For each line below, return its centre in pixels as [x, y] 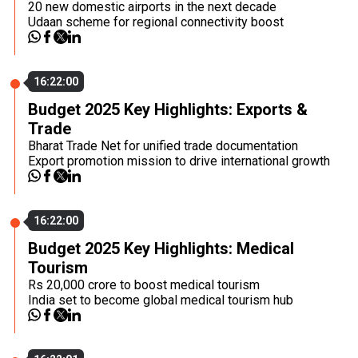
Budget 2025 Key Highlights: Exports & [168, 109]
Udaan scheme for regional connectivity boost [156, 22]
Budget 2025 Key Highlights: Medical [161, 249]
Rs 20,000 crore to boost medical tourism [144, 285]
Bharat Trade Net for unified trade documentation [163, 146]
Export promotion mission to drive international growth [179, 161]
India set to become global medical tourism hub [161, 300]
